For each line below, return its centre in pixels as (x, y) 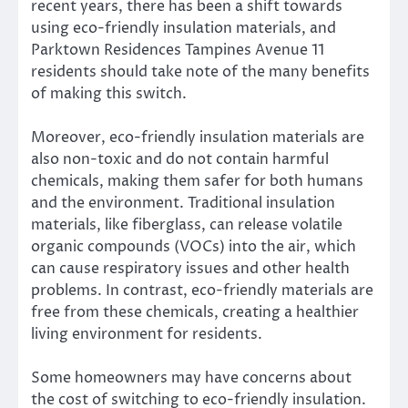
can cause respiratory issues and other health (190, 268)
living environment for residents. (147, 334)
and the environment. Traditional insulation (183, 203)
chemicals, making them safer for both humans (197, 181)
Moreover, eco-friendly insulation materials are (198, 137)
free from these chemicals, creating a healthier (195, 312)
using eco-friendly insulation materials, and (184, 28)
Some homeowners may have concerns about (191, 378)
